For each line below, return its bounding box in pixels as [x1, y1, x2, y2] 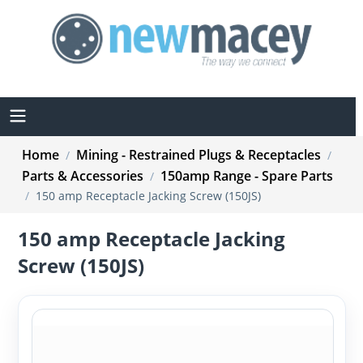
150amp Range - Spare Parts [160, 166, 333, 185]
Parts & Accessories [22, 166, 143, 185]
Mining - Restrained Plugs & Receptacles [76, 145, 321, 164]
